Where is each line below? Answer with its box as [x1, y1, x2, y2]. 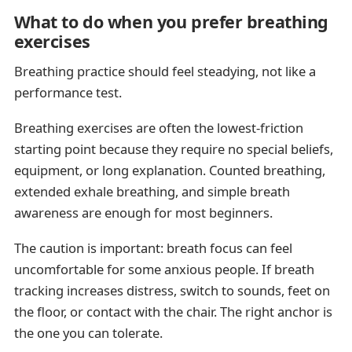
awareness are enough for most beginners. [13, 203, 273, 222]
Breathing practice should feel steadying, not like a [13, 61, 316, 80]
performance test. [13, 82, 122, 101]
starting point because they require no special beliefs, [13, 139, 333, 158]
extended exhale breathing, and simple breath [13, 181, 290, 200]
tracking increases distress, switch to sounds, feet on [13, 281, 330, 300]
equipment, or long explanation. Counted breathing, [13, 160, 325, 179]
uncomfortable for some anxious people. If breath [13, 260, 314, 279]
